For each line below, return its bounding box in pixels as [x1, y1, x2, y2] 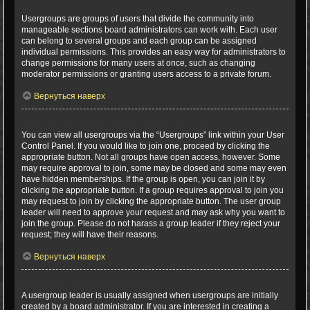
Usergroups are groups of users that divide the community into [21, 14, 254, 24]
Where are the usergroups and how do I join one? [21, 119, 212, 129]
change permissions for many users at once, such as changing [21, 58, 255, 68]
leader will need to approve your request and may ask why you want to [21, 208, 285, 217]
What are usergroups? [21, 3, 109, 12]
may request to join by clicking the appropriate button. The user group [21, 197, 281, 206]
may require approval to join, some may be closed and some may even [21, 163, 286, 173]
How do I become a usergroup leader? [21, 280, 170, 289]
